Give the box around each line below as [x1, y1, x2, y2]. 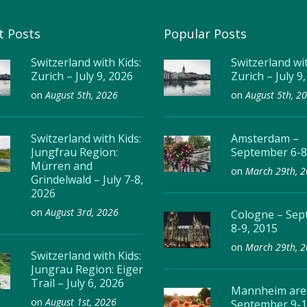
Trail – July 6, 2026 [30, 275, 124, 291]
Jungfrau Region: [30, 145, 118, 160]
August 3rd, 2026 [45, 206, 119, 219]
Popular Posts [164, 25, 247, 42]
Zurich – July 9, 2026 [30, 69, 133, 84]
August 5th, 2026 [45, 88, 118, 101]
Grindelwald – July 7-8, [30, 172, 143, 187]
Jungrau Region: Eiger [30, 262, 143, 277]
